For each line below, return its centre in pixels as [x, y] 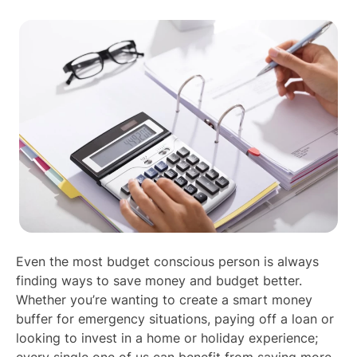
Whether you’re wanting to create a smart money [164, 299]
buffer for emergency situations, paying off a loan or [175, 318]
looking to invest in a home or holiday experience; [167, 337]
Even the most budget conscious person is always [167, 261]
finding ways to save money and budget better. [159, 280]
